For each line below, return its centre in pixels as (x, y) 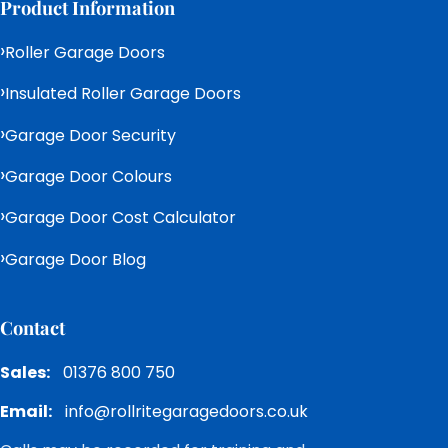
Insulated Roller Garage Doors (123, 94)
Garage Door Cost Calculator (120, 218)
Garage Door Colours (88, 176)
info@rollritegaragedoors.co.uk (186, 411)
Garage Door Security (90, 135)
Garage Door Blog (75, 259)
